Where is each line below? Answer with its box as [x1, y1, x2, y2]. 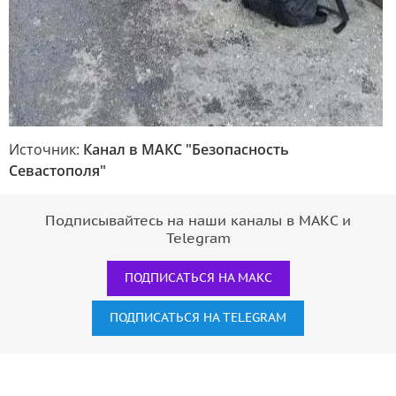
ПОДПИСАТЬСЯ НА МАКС [124, 270, 272, 286]
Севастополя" [9, 160, 106, 180]
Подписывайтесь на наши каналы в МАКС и [45, 212, 351, 229]
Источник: [9, 139, 83, 159]
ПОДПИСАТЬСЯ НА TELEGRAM [110, 309, 286, 325]
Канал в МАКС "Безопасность [83, 139, 289, 159]
